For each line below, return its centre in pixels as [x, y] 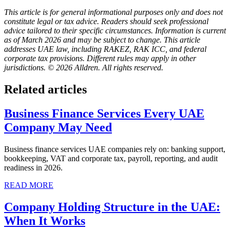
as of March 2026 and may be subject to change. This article [102, 40]
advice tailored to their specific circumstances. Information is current [115, 30]
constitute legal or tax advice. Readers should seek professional [106, 21]
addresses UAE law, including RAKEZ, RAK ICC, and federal [105, 49]
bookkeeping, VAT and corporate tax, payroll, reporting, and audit [111, 158]
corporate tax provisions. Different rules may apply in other [100, 58]
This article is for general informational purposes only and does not [113, 12]
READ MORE [29, 185]
